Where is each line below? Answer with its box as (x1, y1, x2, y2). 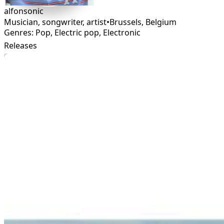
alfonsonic (4, 5, 43, 16)
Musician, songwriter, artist (4, 16, 106, 27)
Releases (4, 40, 37, 51)
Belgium (145, 16, 176, 27)
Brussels (109, 16, 141, 27)
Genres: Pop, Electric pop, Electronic (4, 27, 140, 38)
